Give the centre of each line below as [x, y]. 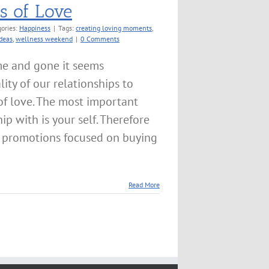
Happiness [35, 28]
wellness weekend [44, 39]
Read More [144, 185]
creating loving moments [114, 28]
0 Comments [100, 39]
